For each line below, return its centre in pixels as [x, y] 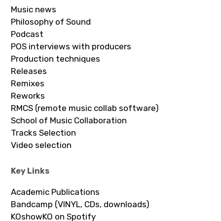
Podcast [27, 34]
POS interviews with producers [71, 46]
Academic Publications [55, 192]
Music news [34, 9]
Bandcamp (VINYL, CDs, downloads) [80, 204]
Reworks [28, 95]
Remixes [28, 83]
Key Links [30, 171]
